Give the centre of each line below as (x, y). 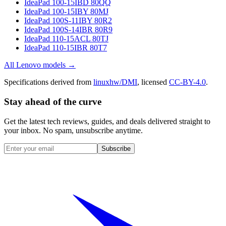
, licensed (152, 82)
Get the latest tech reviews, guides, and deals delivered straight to (107, 121)
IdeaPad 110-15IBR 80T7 (66, 48)
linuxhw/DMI (115, 82)
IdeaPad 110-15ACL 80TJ (66, 39)
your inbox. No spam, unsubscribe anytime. (73, 130)
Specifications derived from (48, 82)
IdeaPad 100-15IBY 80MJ (66, 12)
